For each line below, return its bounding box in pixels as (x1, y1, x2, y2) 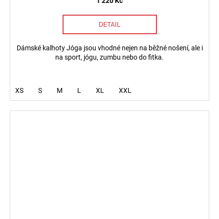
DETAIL (98, 21, 121, 29)
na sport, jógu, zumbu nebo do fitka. (55, 53, 164, 62)
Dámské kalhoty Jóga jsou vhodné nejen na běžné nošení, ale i (16, 44, 203, 52)
